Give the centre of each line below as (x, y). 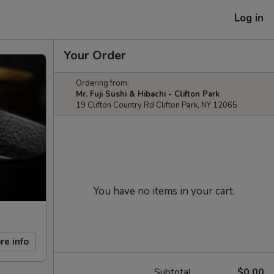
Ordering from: (102, 83)
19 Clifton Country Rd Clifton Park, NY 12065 (157, 105)
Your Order (95, 55)
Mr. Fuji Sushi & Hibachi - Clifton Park (148, 94)
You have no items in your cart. (164, 191)
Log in (249, 18)
